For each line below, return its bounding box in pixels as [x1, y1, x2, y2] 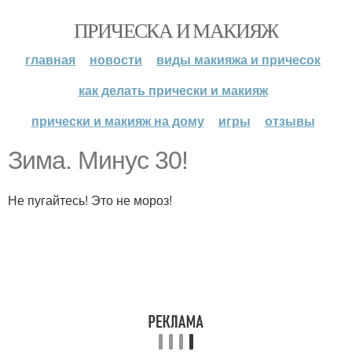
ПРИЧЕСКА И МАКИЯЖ [74, 16, 278, 43]
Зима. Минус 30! [8, 146, 188, 174]
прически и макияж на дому [31, 112, 204, 130]
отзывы [264, 112, 315, 130]
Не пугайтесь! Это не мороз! [8, 191, 172, 209]
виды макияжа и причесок [156, 50, 321, 68]
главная [25, 50, 75, 68]
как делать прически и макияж [78, 81, 268, 99]
